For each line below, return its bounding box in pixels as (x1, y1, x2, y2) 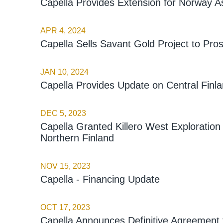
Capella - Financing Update (40, 173, 160, 185)
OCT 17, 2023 (40, 203, 90, 212)
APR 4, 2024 (40, 26, 86, 35)
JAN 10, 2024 (40, 67, 89, 76)
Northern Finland (40, 132, 114, 143)
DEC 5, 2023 (40, 109, 86, 117)
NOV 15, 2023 (40, 161, 91, 170)
